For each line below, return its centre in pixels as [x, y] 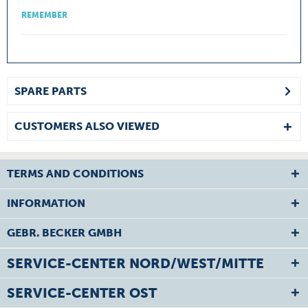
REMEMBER [44, 15]
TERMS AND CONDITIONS [75, 174]
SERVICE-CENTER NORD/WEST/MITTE [135, 263]
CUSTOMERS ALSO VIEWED [87, 126]
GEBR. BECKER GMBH [64, 233]
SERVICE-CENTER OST [82, 293]
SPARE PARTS [51, 91]
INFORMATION [46, 203]
